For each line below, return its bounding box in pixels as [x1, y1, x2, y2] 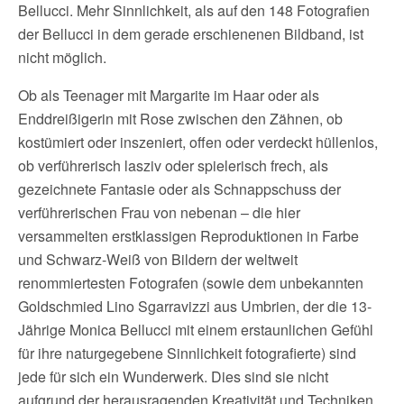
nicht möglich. [18, 47, 106, 68]
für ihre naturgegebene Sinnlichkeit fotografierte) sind [18, 343, 356, 363]
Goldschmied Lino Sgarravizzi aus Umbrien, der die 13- [18, 296, 372, 317]
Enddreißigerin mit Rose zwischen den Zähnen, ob [18, 108, 343, 129]
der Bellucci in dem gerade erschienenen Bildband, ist [18, 23, 363, 44]
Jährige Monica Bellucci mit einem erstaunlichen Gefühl [18, 319, 373, 340]
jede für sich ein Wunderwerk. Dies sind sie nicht [18, 366, 328, 387]
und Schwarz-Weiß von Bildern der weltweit [18, 249, 298, 270]
